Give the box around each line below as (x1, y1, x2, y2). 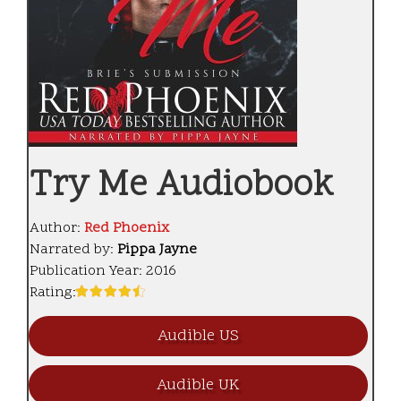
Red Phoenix (84, 218, 169, 239)
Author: (30, 218, 84, 239)
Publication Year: (30, 261, 146, 282)
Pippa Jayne (117, 240, 197, 260)
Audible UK (157, 374, 240, 397)
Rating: (30, 283, 76, 303)
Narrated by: (30, 240, 117, 260)
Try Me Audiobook (30, 162, 333, 212)
